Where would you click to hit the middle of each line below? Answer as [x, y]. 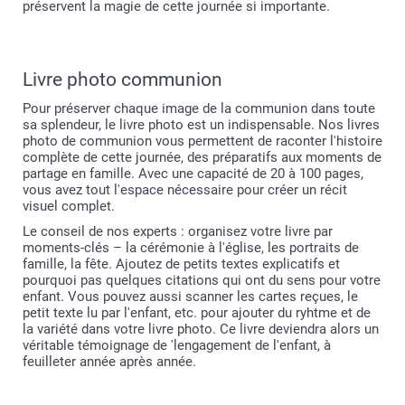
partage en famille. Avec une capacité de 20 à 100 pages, [193, 174]
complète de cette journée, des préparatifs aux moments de [202, 157]
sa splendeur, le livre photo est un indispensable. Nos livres [201, 125]
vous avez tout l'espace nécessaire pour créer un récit [185, 190]
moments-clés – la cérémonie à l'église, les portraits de [191, 248]
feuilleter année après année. [109, 362]
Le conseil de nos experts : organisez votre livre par [178, 231]
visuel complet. [69, 206]
